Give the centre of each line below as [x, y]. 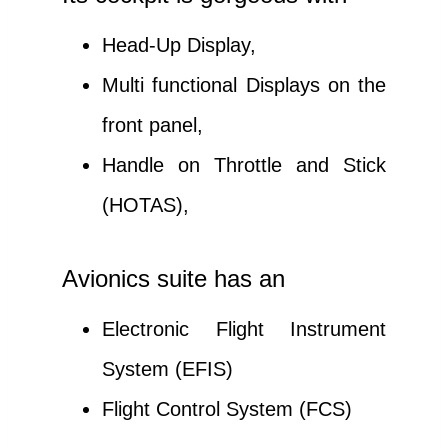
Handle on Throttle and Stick [244, 164]
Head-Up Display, [179, 44]
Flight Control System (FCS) [227, 408]
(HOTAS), [145, 204]
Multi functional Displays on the [244, 84]
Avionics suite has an [173, 278]
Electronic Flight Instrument [244, 328]
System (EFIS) [167, 368]
